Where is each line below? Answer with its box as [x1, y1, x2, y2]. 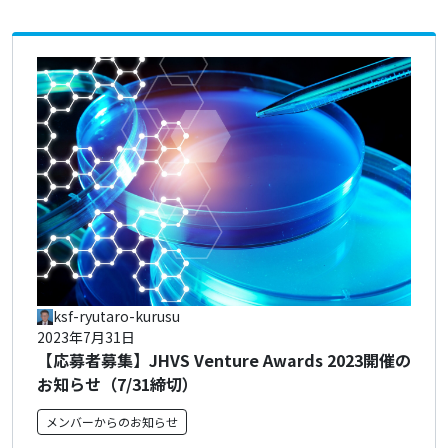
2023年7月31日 [37, 327, 135, 348]
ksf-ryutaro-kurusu [53, 306, 180, 327]
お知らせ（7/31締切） [37, 372, 198, 397]
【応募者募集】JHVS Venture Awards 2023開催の [37, 348, 411, 373]
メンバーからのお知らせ [46, 413, 178, 431]
